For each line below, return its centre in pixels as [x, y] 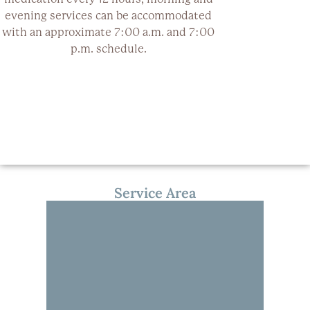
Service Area [155, 192]
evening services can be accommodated [108, 15]
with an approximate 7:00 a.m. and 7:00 [108, 32]
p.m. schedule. [108, 48]
